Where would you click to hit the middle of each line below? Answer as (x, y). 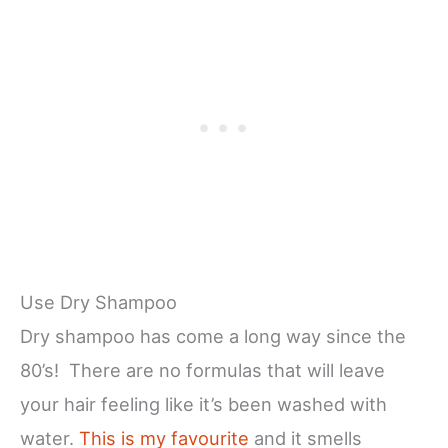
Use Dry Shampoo (98, 302)
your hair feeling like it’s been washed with (203, 404)
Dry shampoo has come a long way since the (213, 336)
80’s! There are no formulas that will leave (202, 370)
